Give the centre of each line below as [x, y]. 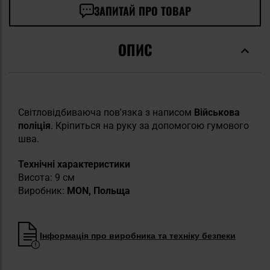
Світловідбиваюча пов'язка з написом [106, 113]
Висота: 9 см [46, 178]
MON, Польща [99, 191]
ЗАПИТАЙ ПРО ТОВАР [142, 11]
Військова [217, 113]
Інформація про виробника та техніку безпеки [138, 235]
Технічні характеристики [74, 165]
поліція [34, 126]
